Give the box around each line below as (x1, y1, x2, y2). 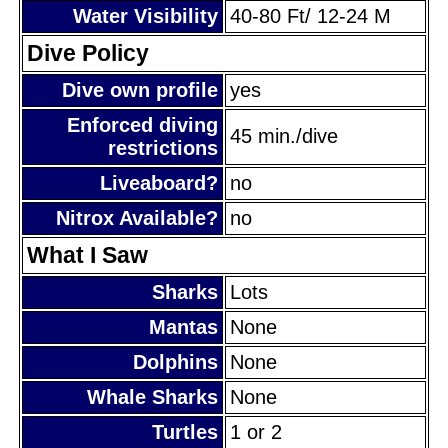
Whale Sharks (87, 385, 218, 408)
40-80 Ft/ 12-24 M (230, 4, 391, 27)
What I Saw (27, 241, 148, 268)
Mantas (149, 315, 218, 338)
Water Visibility (73, 4, 218, 27)
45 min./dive (230, 124, 338, 147)
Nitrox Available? (56, 206, 218, 229)
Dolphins (133, 350, 218, 373)
